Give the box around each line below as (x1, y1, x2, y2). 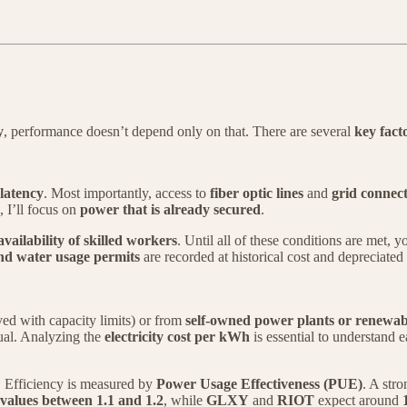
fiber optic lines (210, 185, 303, 202)
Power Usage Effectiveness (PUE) (156, 376, 362, 392)
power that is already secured (80, 202, 261, 218)
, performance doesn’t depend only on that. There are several (4, 124, 354, 140)
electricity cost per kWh (104, 329, 250, 345)
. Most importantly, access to (44, 185, 210, 202)
